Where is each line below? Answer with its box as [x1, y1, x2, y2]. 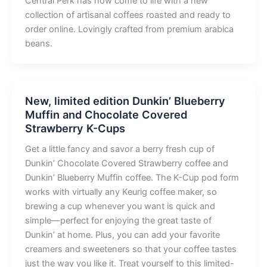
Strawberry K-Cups [24, 122, 125, 135]
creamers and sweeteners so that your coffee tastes [24, 244, 237, 255]
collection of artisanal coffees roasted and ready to [24, 10, 231, 21]
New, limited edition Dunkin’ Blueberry [24, 94, 225, 108]
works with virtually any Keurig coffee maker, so [24, 187, 217, 198]
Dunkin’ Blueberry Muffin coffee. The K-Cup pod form [24, 172, 239, 184]
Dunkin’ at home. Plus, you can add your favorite [24, 229, 220, 241]
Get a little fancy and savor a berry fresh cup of [24, 144, 215, 155]
